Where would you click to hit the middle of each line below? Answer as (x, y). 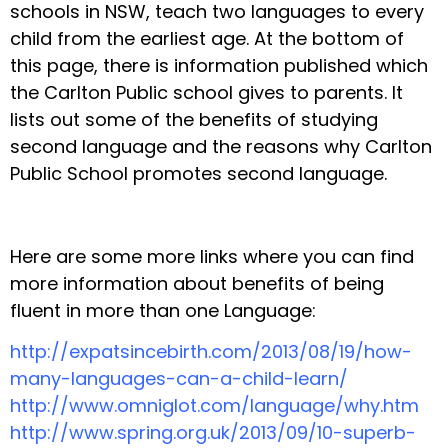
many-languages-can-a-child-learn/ (179, 379)
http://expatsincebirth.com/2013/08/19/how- (211, 352)
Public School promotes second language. (198, 174)
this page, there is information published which (219, 66)
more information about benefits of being (197, 283)
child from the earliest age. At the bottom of (207, 39)
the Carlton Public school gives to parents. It (206, 93)
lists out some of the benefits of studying (194, 120)
